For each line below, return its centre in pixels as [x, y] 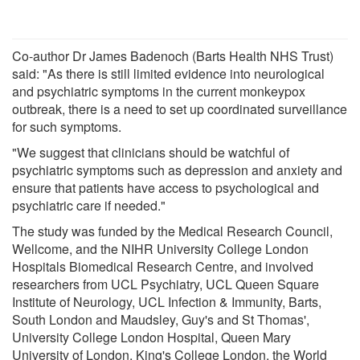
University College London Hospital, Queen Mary [151, 337]
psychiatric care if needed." [89, 205]
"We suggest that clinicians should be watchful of [151, 152]
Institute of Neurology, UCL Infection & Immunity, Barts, [167, 301]
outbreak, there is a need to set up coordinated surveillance [180, 108]
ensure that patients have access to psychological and [166, 187]
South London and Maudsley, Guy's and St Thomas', [161, 319]
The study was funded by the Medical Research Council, [172, 231]
